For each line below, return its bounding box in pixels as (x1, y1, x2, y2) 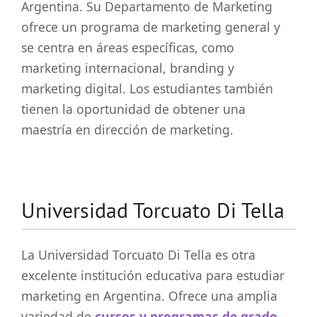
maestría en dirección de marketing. (21, 120, 234, 138)
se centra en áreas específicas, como (21, 38, 234, 56)
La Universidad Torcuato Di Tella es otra (21, 246, 255, 263)
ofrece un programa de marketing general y (21, 18, 280, 35)
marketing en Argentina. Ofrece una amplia (21, 287, 277, 304)
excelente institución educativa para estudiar (21, 266, 284, 284)
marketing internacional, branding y (21, 59, 234, 76)
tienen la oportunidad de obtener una (21, 100, 246, 117)
